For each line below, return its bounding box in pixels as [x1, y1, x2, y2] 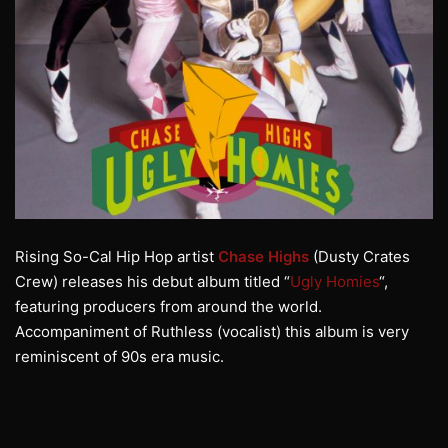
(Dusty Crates [309, 247, 410, 267]
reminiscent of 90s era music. [15, 347, 224, 367]
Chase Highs [218, 247, 309, 267]
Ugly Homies [290, 272, 379, 292]
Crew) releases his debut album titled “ [15, 272, 290, 292]
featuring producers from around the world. [15, 297, 326, 317]
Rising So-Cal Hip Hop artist [15, 247, 218, 267]
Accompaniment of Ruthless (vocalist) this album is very [15, 322, 409, 342]
